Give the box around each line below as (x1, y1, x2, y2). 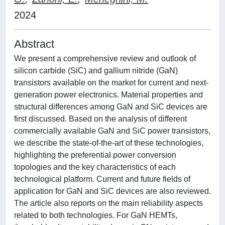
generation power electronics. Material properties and (14, 90, 203, 99)
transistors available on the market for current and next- (14, 78, 208, 87)
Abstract (14, 38, 54, 50)
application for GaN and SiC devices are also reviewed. (14, 187, 211, 195)
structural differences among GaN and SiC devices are (14, 102, 207, 111)
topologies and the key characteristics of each (14, 163, 176, 171)
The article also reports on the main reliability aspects (14, 199, 203, 207)
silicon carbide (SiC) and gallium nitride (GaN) (14, 66, 178, 75)
